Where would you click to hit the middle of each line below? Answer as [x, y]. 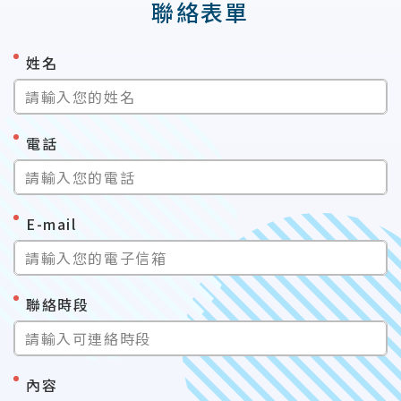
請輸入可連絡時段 [88, 338]
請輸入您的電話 [81, 177]
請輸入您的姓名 [81, 97]
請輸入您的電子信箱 [96, 258]
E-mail [51, 224]
